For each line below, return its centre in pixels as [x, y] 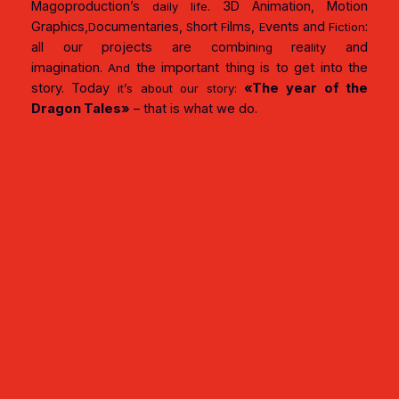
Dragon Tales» [80, 108]
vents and [297, 26]
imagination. [69, 67]
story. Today [70, 88]
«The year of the [306, 88]
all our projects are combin [143, 47]
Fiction [347, 26]
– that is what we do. [193, 108]
